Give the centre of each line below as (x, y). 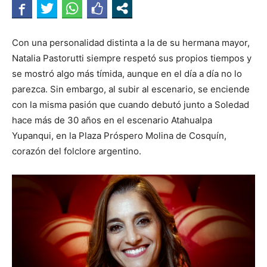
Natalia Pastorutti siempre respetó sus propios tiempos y (132, 58)
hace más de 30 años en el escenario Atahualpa (112, 120)
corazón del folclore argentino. (77, 151)
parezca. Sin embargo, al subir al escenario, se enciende (131, 89)
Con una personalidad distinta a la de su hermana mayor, (131, 43)
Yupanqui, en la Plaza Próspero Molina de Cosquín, (119, 136)
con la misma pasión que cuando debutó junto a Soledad (131, 105)
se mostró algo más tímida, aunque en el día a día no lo (127, 74)
